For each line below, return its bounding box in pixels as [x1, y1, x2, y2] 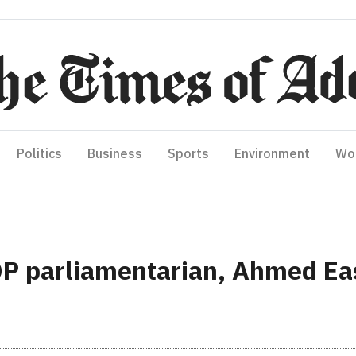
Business [87, 145, 142, 161]
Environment [234, 145, 310, 161]
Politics [17, 145, 62, 161]
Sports [168, 145, 209, 161]
